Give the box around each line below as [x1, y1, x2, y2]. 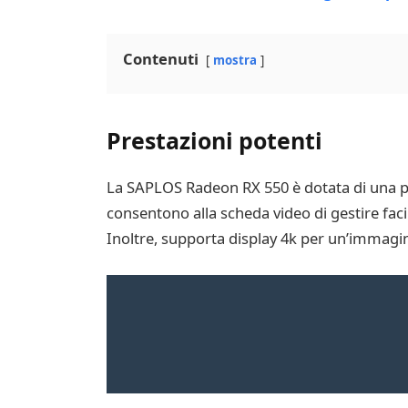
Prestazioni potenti [106, 125, 322, 157]
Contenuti [122, 47, 199, 69]
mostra [212, 51, 257, 68]
